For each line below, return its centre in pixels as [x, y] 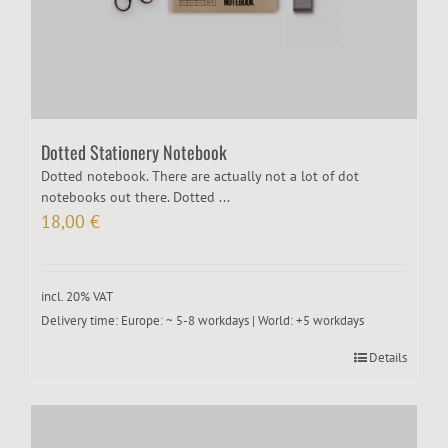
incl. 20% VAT [77, 295]
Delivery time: [81, 320]
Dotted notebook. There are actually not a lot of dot [200, 175]
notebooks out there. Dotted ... [135, 196]
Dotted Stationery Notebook [134, 151]
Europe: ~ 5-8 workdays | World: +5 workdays [242, 320]
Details [388, 358]
